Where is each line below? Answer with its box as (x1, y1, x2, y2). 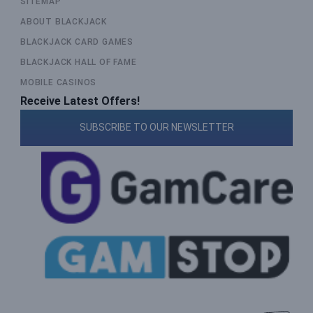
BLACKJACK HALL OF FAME (20, 57, 137, 68)
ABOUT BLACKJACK (20, 17, 107, 27)
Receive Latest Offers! (20, 94, 140, 108)
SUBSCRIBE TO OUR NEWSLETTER (79, 122, 234, 133)
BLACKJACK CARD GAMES (20, 37, 133, 48)
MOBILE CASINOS (20, 78, 97, 88)
